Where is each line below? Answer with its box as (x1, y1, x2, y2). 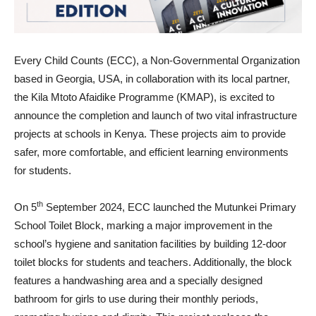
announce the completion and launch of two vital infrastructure (14, 109, 297, 121)
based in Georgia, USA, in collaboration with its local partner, (14, 72, 290, 85)
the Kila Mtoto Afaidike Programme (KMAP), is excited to (14, 90, 274, 103)
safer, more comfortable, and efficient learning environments (14, 145, 288, 158)
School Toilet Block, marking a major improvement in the (14, 219, 272, 231)
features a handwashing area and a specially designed (14, 274, 262, 286)
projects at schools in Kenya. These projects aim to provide (14, 127, 286, 140)
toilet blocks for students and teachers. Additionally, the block (14, 255, 292, 268)
